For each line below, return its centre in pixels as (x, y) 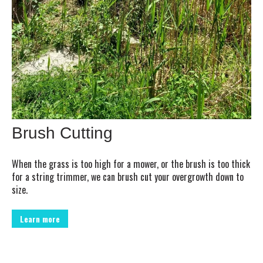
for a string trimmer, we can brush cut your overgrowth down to (128, 177)
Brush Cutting (62, 133)
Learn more (40, 218)
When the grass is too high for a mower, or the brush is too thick (131, 164)
